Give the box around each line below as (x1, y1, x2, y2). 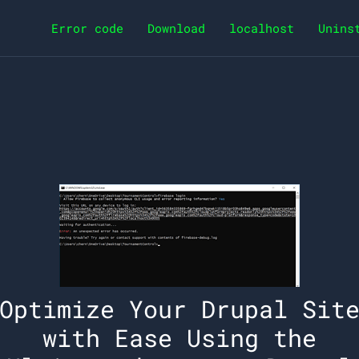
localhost (229, 20, 294, 36)
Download (147, 20, 205, 36)
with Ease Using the (42, 321, 317, 353)
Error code (51, 20, 123, 36)
